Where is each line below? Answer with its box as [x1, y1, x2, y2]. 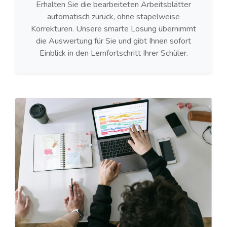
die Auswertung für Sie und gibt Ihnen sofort [36, 35, 191, 47]
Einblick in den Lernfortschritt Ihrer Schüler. [39, 48, 188, 59]
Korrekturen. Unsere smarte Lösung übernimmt [31, 23, 196, 35]
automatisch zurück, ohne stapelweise [47, 11, 180, 23]
